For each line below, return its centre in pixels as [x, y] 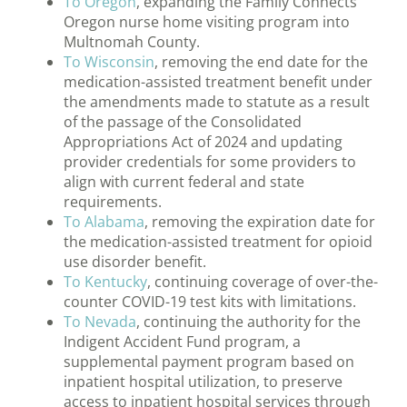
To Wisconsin [109, 62]
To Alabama [104, 222]
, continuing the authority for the [248, 322]
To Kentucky [105, 282]
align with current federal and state [184, 182]
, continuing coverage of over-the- [263, 282]
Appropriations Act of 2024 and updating [203, 142]
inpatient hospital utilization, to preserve [203, 382]
